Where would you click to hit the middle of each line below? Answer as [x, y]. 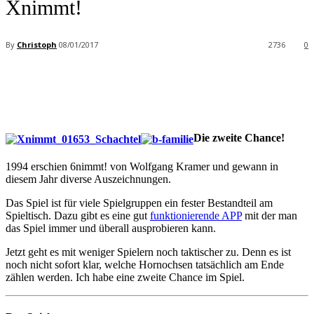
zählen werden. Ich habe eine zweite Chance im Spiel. [125, 277]
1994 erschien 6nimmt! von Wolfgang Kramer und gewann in [142, 166]
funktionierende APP [196, 215]
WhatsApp [260, 81]
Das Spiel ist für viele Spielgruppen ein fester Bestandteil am [139, 203]
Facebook [52, 81]
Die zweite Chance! [239, 138]
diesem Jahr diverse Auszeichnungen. [88, 179]
